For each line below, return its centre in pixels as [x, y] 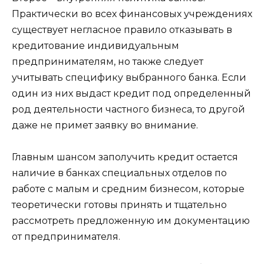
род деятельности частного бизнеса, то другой [128, 109]
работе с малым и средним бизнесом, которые [128, 189]
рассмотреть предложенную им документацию [131, 221]
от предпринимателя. [66, 237]
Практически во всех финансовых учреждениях [132, 14]
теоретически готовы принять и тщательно [119, 205]
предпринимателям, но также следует [108, 61]
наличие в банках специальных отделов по [119, 173]
